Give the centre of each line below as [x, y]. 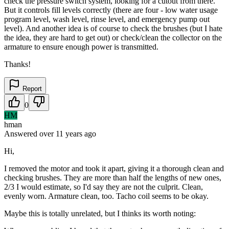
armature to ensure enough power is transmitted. [81, 47]
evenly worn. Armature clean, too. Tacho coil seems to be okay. [106, 196]
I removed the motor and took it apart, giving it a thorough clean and [114, 168]
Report [31, 88]
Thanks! [17, 64]
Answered [22, 133]
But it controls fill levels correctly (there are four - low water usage [111, 10]
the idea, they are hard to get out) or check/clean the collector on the [113, 37]
